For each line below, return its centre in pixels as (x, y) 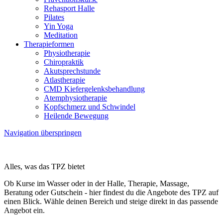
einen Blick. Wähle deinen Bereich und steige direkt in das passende (111, 201)
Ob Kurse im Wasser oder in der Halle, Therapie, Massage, (97, 183)
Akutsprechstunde (72, 71)
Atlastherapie (64, 80)
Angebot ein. (24, 210)
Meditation (61, 35)
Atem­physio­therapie (75, 98)
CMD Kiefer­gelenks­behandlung (94, 89)
